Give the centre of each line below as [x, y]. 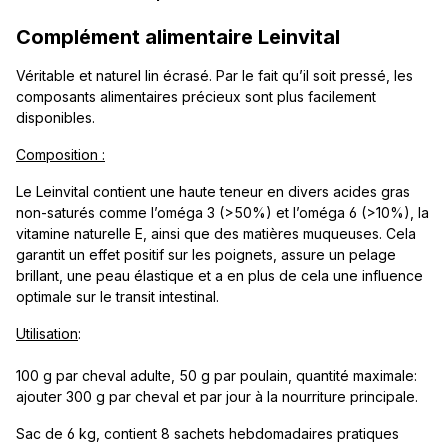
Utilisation [47, 333]
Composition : [60, 154]
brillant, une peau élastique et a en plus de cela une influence [219, 275]
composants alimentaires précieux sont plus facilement [196, 96]
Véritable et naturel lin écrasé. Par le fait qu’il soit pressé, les [214, 75]
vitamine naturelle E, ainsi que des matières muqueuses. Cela [216, 233]
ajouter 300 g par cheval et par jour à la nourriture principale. [217, 396]
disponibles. [55, 117]
